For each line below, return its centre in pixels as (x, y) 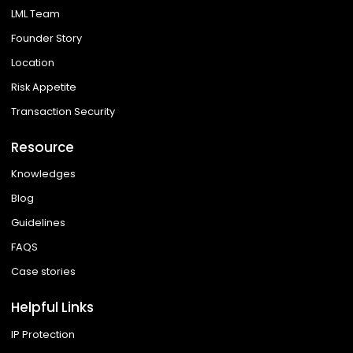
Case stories (44, 272)
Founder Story (47, 39)
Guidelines (39, 223)
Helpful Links (53, 308)
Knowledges (44, 174)
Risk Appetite (44, 87)
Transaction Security (63, 112)
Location (33, 63)
